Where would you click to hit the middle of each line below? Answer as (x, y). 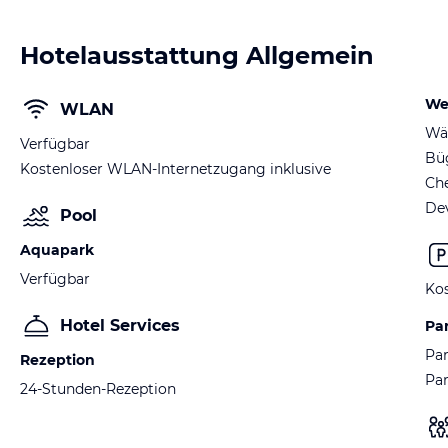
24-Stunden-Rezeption (98, 389)
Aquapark (57, 250)
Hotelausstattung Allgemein (197, 55)
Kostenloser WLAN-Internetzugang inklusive (175, 169)
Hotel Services (120, 325)
